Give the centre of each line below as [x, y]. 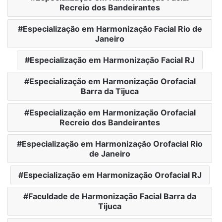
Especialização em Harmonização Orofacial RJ [112, 175]
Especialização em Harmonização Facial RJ [112, 60]
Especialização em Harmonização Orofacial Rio [112, 143]
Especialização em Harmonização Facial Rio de [112, 28]
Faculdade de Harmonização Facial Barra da [112, 196]
